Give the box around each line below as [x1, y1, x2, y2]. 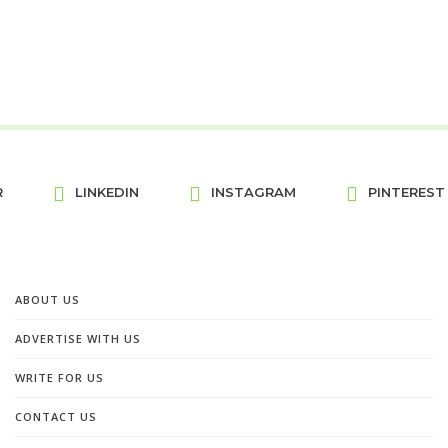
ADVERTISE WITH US [15, 330, 141, 346]
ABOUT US [15, 291, 80, 307]
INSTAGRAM [210, 184, 296, 201]
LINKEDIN [74, 184, 139, 201]
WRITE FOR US [15, 369, 104, 385]
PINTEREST [367, 184, 445, 201]
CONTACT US [15, 408, 97, 424]
